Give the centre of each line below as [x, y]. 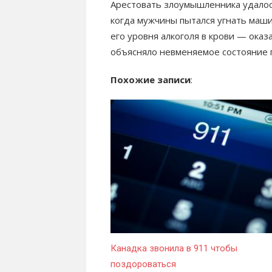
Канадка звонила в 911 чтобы [174, 249]
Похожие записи [151, 80]
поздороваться [143, 264]
